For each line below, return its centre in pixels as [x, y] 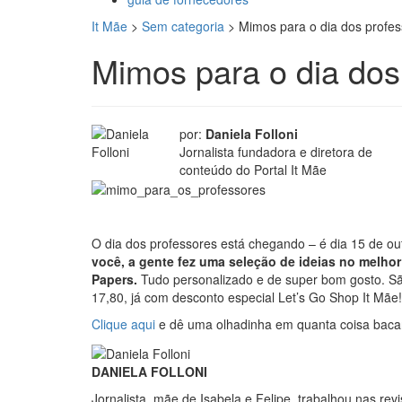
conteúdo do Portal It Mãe [253, 170]
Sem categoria [183, 26]
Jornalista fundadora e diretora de [275, 152]
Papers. [114, 280]
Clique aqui [123, 324]
